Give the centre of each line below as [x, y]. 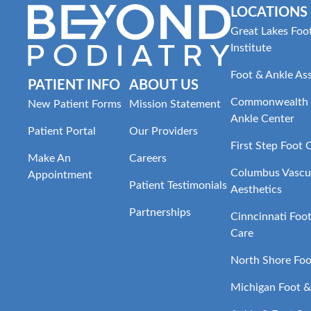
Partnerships [160, 212]
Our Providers [163, 131]
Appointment [60, 175]
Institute [251, 48]
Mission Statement [175, 104]
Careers [148, 158]
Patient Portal [62, 131]
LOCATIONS [269, 12]
